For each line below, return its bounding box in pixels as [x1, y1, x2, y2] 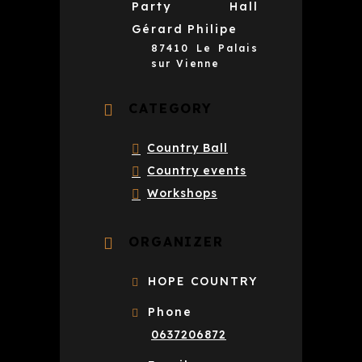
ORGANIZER [128, 233, 225, 250]
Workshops [147, 185, 217, 200]
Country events [147, 162, 246, 178]
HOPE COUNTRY [147, 273, 258, 288]
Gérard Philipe [132, 21, 238, 36]
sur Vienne [151, 57, 221, 69]
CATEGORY [128, 99, 213, 116]
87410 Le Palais [151, 41, 259, 54]
